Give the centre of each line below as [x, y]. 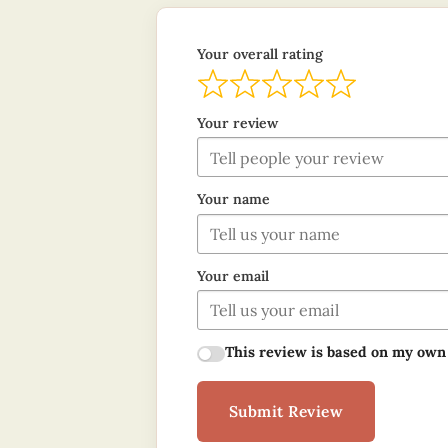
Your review [237, 122]
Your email [232, 275]
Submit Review [286, 411]
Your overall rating [259, 54]
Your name [233, 199]
